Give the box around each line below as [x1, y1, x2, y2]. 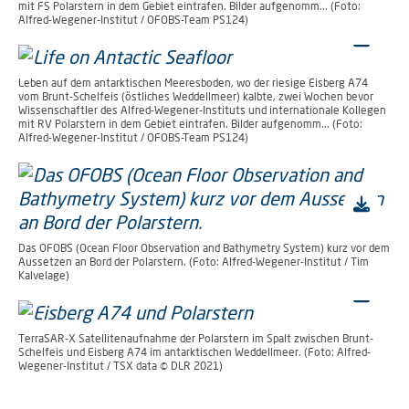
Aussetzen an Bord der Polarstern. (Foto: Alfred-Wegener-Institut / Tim [18, 255, 369, 269]
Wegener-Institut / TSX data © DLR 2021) [18, 359, 223, 373]
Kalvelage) [18, 268, 69, 283]
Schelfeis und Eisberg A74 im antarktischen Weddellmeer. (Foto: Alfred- [18, 345, 371, 360]
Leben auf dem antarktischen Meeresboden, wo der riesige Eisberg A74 [18, 76, 368, 90]
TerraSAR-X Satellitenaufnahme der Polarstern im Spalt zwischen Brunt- [18, 331, 373, 346]
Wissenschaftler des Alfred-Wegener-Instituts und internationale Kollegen [18, 103, 386, 118]
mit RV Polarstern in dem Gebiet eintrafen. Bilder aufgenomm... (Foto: [18, 117, 362, 131]
